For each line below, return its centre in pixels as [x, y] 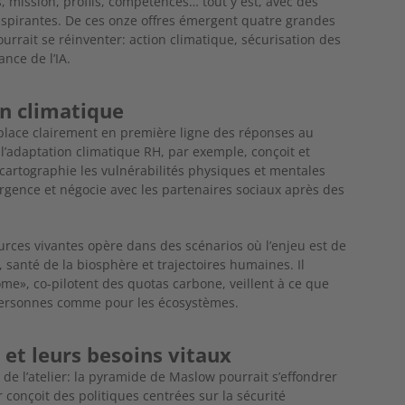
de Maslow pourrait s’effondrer [244, 376]
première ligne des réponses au [217, 132]
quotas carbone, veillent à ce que [229, 283]
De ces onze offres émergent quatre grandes [201, 20]
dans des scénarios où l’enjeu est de [237, 245]
